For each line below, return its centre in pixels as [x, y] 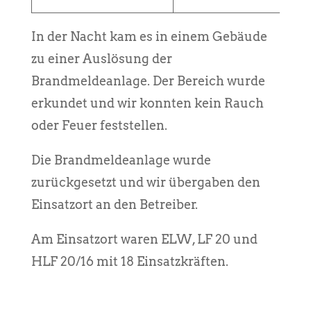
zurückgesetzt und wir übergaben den [145, 182]
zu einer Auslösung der [101, 58]
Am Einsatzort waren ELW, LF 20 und [144, 239]
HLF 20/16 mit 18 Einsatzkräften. [129, 261]
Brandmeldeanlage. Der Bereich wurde [148, 81]
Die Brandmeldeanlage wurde [121, 160]
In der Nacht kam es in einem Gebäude [149, 36]
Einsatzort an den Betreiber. [114, 204]
